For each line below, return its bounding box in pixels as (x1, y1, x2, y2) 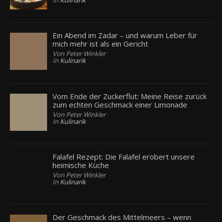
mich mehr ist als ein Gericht (53, 39, 149, 49)
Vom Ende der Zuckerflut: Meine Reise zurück (53, 91, 207, 101)
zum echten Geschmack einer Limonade (53, 99, 188, 110)
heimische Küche (53, 160, 110, 170)
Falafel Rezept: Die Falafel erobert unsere (53, 151, 195, 162)
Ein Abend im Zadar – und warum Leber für (53, 30, 198, 41)
